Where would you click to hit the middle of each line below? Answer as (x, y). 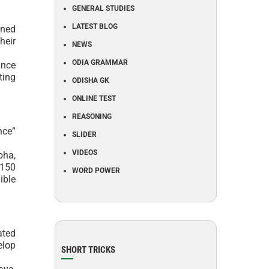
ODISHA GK (91, 80)
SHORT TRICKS (88, 250)
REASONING (92, 116)
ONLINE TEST (94, 98)
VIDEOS (85, 153)
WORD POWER (96, 171)
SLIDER (84, 134)
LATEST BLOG (95, 26)
